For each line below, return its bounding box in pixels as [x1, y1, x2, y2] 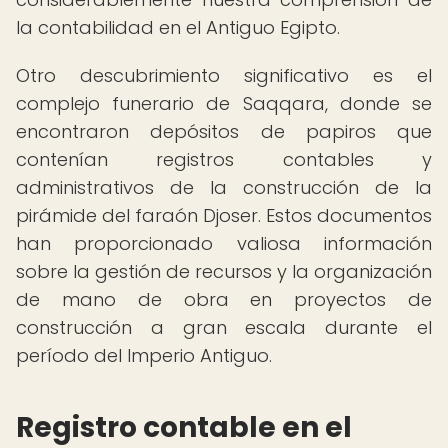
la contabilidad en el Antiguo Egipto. [16, 15, 340, 40]
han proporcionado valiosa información [16, 231, 432, 256]
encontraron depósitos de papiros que [16, 119, 432, 144]
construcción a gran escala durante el [16, 315, 432, 340]
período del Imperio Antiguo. [16, 343, 272, 368]
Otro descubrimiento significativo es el [16, 63, 432, 88]
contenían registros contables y [16, 147, 432, 172]
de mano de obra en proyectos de [16, 287, 432, 312]
